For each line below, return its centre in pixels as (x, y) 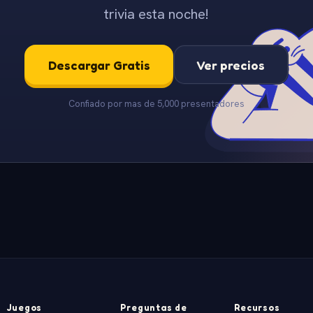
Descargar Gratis (99, 65)
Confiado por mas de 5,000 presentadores (156, 103)
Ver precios (231, 65)
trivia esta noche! (156, 14)
